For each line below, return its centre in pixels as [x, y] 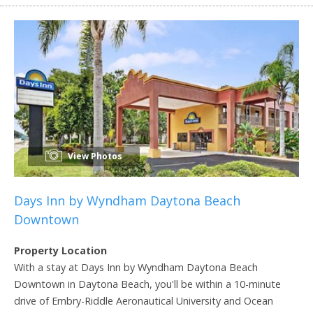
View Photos [94, 156]
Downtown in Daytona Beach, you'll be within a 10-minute [147, 284]
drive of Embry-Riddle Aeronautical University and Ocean [144, 300]
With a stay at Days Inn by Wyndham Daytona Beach [136, 267]
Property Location [60, 250]
